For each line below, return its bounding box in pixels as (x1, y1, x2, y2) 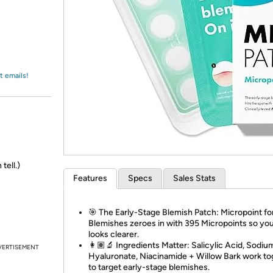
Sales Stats (173, 173, 216, 183)
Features (73, 173, 107, 183)
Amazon (23, 15, 55, 26)
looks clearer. (88, 229, 139, 239)
